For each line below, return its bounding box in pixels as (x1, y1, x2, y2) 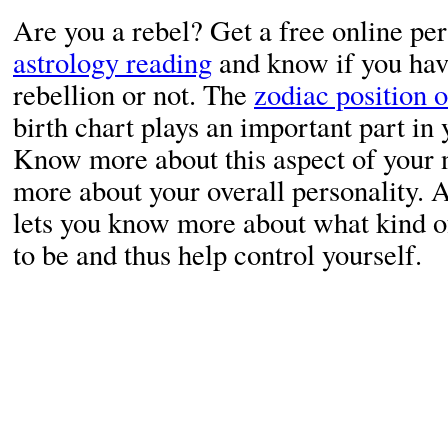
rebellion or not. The (13, 75, 254, 113)
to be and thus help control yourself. (13, 235, 422, 273)
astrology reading (13, 43, 212, 81)
